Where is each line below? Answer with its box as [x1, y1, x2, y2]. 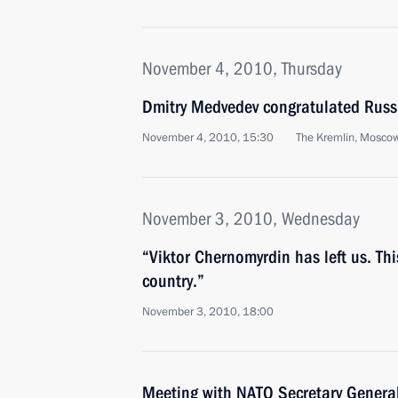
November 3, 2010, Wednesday [142, 208, 360, 229]
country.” [142, 270, 204, 291]
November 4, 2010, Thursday [142, 58, 342, 79]
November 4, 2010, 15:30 [142, 130, 274, 146]
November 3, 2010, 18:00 [142, 304, 274, 320]
